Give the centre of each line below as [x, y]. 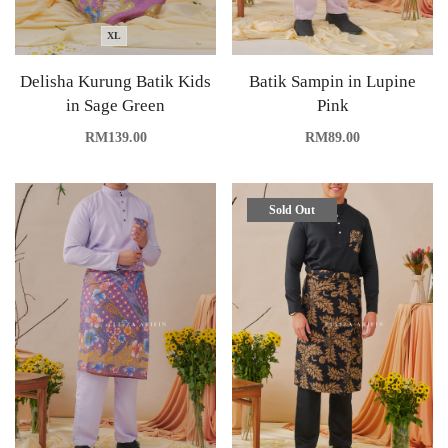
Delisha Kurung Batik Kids [115, 82]
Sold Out [292, 210]
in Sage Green [115, 106]
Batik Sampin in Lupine [332, 82]
